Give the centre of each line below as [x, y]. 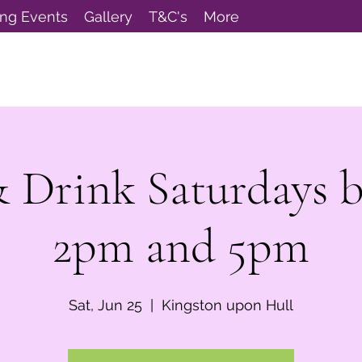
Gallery [108, 17]
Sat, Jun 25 [105, 305]
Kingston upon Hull [227, 305]
